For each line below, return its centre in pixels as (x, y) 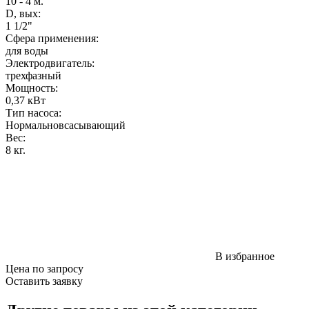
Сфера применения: (52, 38)
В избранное (245, 256)
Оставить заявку (44, 281)
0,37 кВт (26, 100)
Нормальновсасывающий (66, 125)
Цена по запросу (44, 268)
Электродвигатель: (50, 63)
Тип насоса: (33, 112)
